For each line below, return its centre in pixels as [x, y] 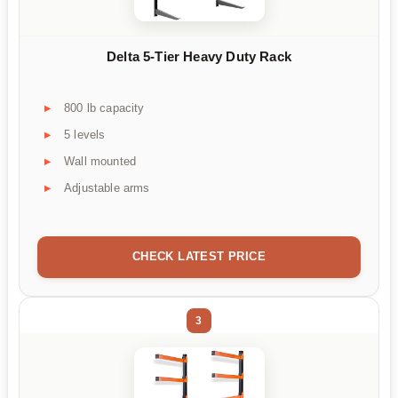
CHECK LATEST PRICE [199, 256]
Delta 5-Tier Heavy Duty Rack [199, 57]
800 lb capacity [104, 107]
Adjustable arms [107, 187]
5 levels [85, 134]
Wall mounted [100, 161]
